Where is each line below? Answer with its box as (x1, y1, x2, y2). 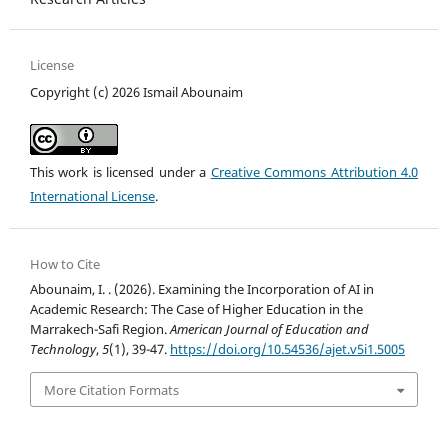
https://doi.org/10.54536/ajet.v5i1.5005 (170, 340, 405, 359)
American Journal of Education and (170, 320, 369, 339)
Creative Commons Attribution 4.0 (210, 163, 419, 182)
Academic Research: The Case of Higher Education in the (30, 300, 363, 319)
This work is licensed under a (30, 163, 211, 182)
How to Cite (30, 255, 100, 274)
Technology (30, 340, 96, 359)
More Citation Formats (44, 380, 180, 399)
